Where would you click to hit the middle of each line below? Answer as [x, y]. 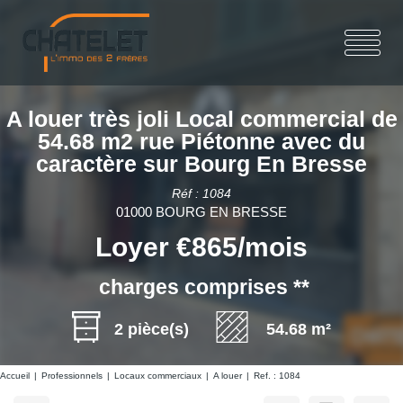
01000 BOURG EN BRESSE [201, 212]
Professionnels [72, 376]
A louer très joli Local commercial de [201, 119]
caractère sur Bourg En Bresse [201, 164]
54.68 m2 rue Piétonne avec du [201, 141]
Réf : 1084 [201, 193]
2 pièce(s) [152, 329]
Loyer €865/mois [201, 247]
